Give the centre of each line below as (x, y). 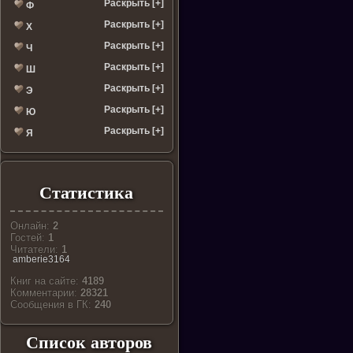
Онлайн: (32, 225)
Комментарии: (46, 292)
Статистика (87, 192)
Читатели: (36, 249)
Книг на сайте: (46, 281)
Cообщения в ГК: (53, 304)
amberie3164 (42, 259)
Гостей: (30, 237)
